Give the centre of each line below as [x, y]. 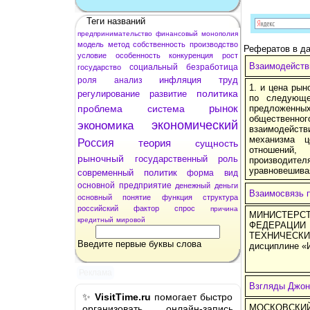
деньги [227, 185]
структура [221, 197]
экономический [195, 125]
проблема [100, 108]
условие [92, 55]
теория [155, 143]
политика [217, 93]
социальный [154, 67]
